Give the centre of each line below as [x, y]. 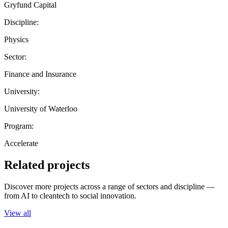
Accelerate [21, 143]
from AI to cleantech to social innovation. [70, 195]
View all [18, 213]
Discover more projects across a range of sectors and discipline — [109, 186]
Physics [16, 39]
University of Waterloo [41, 108]
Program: [19, 126]
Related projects [47, 165]
